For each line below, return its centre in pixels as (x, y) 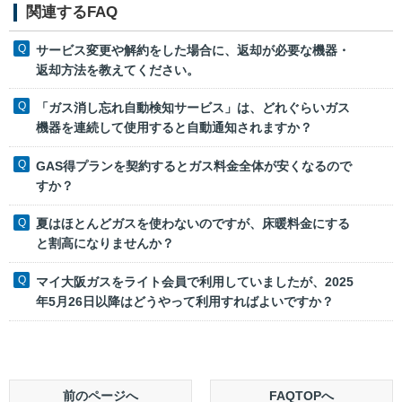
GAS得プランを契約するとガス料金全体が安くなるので (194, 166)
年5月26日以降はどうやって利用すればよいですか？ (185, 302)
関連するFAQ (72, 12)
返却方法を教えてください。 (118, 70)
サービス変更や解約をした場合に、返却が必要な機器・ (193, 50)
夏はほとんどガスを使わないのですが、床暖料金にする (193, 224)
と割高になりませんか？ (105, 244)
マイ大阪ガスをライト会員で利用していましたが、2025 (195, 282)
